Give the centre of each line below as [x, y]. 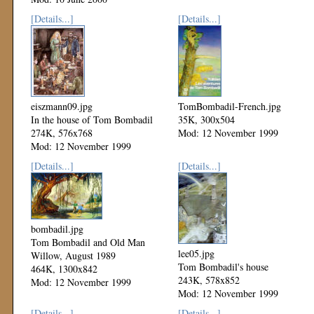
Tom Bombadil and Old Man [88, 242]
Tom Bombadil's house [223, 267]
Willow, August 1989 [73, 255]
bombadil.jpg [57, 229]
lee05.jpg [196, 253]
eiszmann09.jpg [62, 106]
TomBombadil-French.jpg [230, 106]
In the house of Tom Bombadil [92, 120]
